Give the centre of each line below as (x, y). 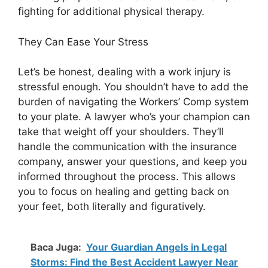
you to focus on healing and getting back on (124, 191)
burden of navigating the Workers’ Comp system (133, 102)
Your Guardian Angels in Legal (156, 247)
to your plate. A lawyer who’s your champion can (134, 117)
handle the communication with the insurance (127, 147)
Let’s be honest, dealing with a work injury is (124, 72)
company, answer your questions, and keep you (133, 162)
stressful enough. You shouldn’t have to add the (133, 87)
